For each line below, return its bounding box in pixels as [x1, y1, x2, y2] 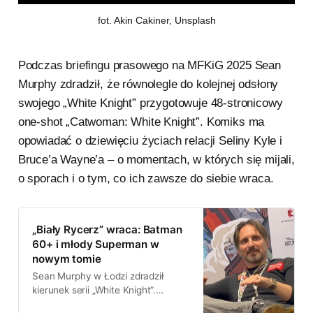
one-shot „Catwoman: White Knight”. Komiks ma [17, 115, 265, 129]
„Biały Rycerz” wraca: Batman [32, 222, 182, 236]
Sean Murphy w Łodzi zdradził [32, 270, 163, 282]
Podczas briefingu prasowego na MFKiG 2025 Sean [17, 59, 281, 73]
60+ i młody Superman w [32, 237, 159, 251]
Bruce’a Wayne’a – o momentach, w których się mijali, [17, 153, 295, 167]
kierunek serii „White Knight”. [32, 284, 156, 296]
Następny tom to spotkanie [32, 298, 151, 310]
